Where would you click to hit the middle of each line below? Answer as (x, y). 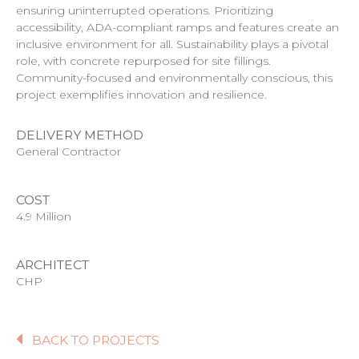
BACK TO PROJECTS (96, 340)
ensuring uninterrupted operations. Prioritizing (145, 10)
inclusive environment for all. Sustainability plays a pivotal (172, 44)
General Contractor (69, 151)
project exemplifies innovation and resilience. (141, 94)
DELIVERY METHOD (80, 135)
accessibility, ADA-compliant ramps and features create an (177, 27)
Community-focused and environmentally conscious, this (174, 77)
